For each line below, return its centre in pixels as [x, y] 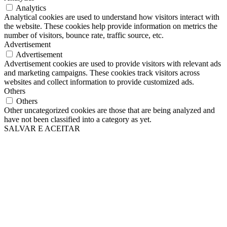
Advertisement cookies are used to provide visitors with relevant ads [112, 64]
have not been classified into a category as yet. [78, 120]
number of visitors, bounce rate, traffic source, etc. [84, 35]
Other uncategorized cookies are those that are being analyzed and [109, 110]
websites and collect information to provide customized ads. [99, 82]
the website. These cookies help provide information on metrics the [111, 26]
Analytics [31, 8]
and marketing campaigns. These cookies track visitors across [102, 73]
